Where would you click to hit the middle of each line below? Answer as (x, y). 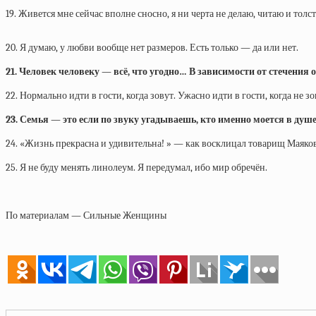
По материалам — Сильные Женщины (86, 215)
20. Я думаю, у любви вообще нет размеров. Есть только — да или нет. (152, 48)
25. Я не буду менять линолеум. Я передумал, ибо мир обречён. (136, 168)
